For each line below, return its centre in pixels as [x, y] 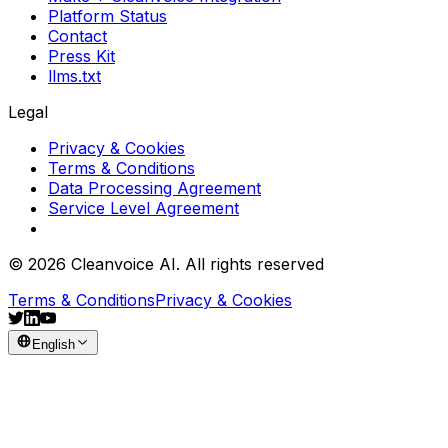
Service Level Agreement [143, 207]
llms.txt [74, 75]
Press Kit [81, 55]
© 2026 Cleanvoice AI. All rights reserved [166, 263]
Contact [77, 35]
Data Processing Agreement [154, 187]
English [53, 344]
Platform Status [107, 15]
